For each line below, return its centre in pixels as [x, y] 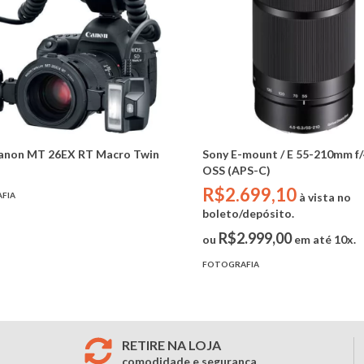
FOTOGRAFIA [231, 264]
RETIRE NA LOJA [172, 344]
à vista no [324, 197]
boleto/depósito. [248, 213]
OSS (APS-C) [236, 170]
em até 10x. [325, 239]
